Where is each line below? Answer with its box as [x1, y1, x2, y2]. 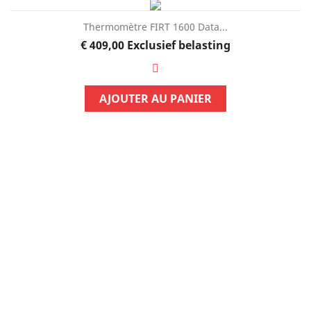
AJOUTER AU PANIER [99, 90, 212, 106]
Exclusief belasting [126, 37, 230, 53]
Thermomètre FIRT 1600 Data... [83, 19, 228, 33]
